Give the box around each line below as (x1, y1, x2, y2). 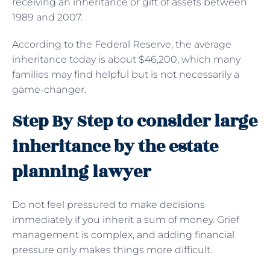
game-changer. (12, 83, 89, 95)
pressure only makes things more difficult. (12, 243, 215, 256)
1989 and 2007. (12, 11, 85, 23)
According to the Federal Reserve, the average (12, 38, 231, 50)
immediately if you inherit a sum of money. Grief (12, 213, 239, 225)
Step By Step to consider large (12, 108, 257, 134)
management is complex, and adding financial (12, 228, 234, 240)
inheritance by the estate (12, 133, 218, 160)
